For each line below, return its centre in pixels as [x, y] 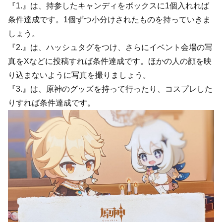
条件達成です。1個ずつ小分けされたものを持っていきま [109, 19]
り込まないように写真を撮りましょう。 [79, 75]
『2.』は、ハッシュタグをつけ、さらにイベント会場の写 [110, 47]
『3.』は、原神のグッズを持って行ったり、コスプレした [110, 89]
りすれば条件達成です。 [52, 103]
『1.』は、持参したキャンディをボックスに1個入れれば [109, 5]
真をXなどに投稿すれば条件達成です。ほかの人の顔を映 [110, 61]
